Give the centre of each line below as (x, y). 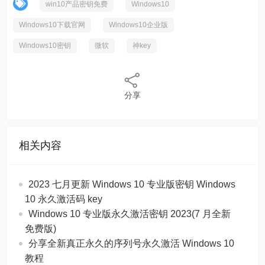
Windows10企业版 (139, 25)
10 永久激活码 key (64, 199)
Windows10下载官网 (52, 25)
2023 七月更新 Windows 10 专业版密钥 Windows (132, 184)
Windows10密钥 (45, 45)
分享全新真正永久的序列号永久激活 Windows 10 (132, 243)
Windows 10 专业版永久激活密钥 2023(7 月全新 (130, 214)
